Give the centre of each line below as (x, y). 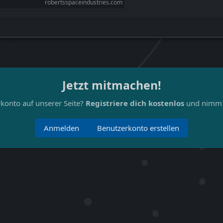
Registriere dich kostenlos (135, 103)
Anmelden (61, 128)
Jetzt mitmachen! (111, 85)
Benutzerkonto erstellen (138, 128)
